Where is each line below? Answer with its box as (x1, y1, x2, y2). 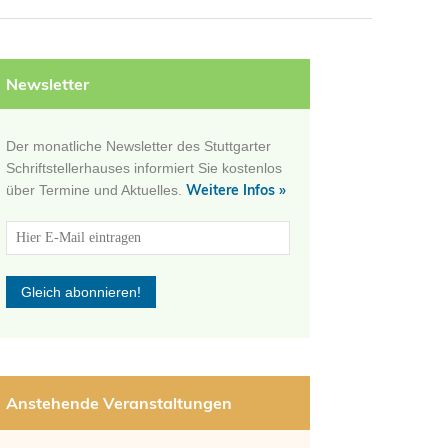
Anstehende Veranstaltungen (6, 393, 232, 413)
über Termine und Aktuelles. (6, 182, 186, 198)
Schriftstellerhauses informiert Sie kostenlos (6, 160, 282, 176)
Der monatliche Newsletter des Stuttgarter (6, 138, 271, 154)
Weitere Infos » (186, 181, 286, 199)
